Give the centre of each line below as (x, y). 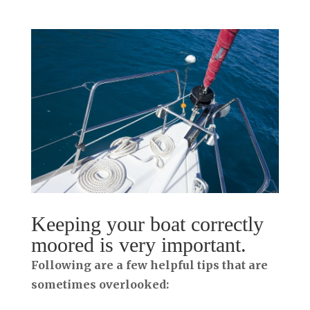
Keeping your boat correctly (147, 224)
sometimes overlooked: (100, 285)
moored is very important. (138, 245)
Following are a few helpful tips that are (149, 265)
